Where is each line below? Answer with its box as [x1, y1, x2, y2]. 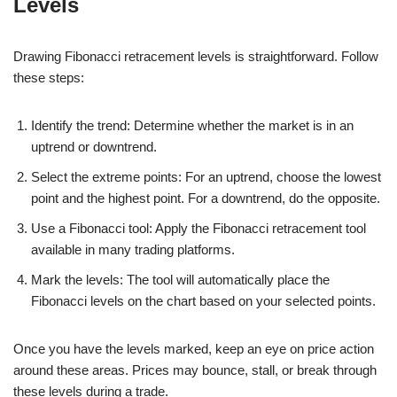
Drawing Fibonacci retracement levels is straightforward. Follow [13, 48, 378, 64]
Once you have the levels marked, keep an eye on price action [13, 340, 374, 356]
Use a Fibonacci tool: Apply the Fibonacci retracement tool [31, 220, 366, 236]
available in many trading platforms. [31, 241, 235, 257]
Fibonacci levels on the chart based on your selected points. [31, 292, 376, 308]
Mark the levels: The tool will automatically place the [31, 271, 330, 287]
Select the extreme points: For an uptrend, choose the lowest [31, 168, 381, 184]
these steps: [13, 69, 84, 85]
